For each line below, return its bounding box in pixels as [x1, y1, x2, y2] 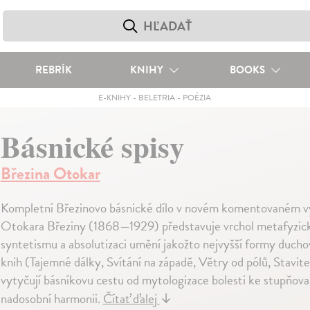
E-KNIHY [98, 91, 131, 104]
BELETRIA [138, 91, 176, 104]
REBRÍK [35, 62, 72, 77]
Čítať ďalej [102, 289, 160, 309]
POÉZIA [183, 91, 212, 104]
